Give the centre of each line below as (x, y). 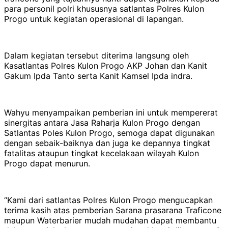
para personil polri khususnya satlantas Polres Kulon (104, 8)
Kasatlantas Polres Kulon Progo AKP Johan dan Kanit (106, 65)
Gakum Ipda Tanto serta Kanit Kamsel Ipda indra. (98, 76)
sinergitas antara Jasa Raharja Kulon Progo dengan (102, 122)
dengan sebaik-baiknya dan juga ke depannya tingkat (107, 143)
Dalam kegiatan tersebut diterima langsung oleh (96, 55)
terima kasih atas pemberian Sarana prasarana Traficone (113, 210)
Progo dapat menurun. (47, 163)
